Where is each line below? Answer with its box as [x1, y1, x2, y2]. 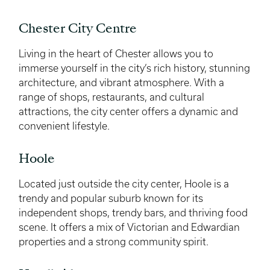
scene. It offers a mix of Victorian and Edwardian [19, 221, 240, 233]
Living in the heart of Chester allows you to [19, 48, 213, 59]
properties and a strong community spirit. [19, 236, 209, 247]
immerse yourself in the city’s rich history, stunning [19, 62, 250, 74]
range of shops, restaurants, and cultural [19, 91, 204, 102]
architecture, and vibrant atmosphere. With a [19, 77, 224, 88]
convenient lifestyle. [19, 120, 110, 131]
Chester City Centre [19, 23, 137, 36]
